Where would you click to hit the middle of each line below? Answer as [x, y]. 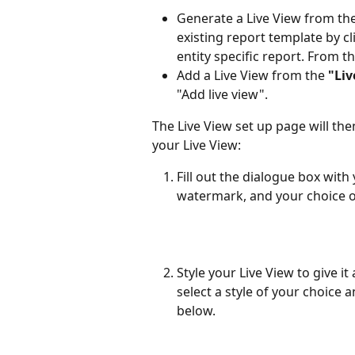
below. [196, 311]
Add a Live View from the [252, 76]
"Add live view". [222, 95]
